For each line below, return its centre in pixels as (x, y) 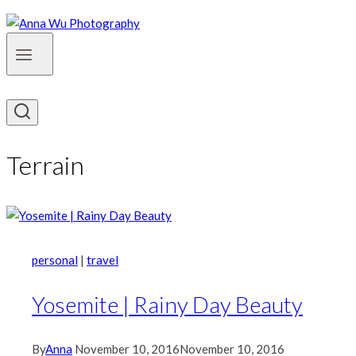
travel (103, 259)
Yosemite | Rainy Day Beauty (167, 304)
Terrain (45, 165)
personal (55, 259)
